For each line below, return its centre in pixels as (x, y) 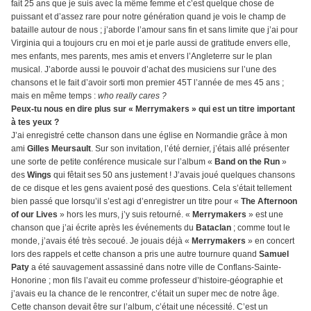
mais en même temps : (54, 96)
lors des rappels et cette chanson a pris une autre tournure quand (135, 254)
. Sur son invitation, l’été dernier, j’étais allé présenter (190, 149)
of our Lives (35, 215)
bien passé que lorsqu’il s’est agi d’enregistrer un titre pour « (126, 202)
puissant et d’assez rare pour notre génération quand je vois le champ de (149, 17)
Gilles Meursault (59, 149)
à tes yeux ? (35, 123)
